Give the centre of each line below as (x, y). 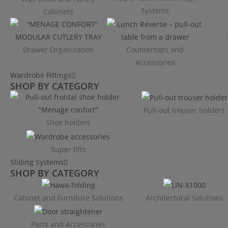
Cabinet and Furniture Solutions (68, 197)
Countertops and (155, 49)
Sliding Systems (37, 162)
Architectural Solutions (184, 197)
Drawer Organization (58, 49)
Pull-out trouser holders (184, 110)
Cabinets (59, 11)
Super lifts (68, 149)
